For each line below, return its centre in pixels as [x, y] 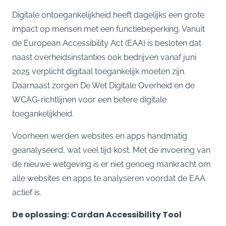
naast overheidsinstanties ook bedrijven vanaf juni [104, 57]
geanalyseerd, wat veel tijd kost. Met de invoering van [111, 150]
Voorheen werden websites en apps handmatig [100, 136]
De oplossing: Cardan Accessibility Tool [97, 214]
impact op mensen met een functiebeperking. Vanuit [108, 29]
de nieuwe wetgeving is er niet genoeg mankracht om [111, 164]
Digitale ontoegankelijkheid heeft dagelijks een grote [108, 15]
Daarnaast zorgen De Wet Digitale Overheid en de [103, 85]
